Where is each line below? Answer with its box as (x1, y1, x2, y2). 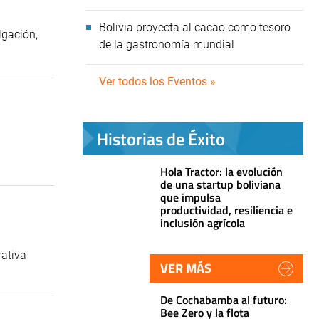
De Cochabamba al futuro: (160, 291, 287, 308)
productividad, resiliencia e (160, 202, 293, 219)
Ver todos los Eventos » (99, 75, 216, 88)
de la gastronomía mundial (99, 38, 234, 51)
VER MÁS (160, 258, 211, 278)
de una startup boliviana (160, 176, 281, 193)
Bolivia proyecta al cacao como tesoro (99, 21, 291, 34)
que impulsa (160, 189, 221, 206)
